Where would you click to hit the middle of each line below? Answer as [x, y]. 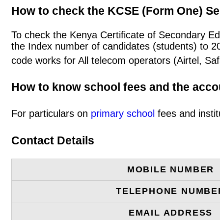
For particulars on [51, 114]
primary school [123, 114]
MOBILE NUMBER [171, 170]
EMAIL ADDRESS [171, 213]
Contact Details [53, 140]
